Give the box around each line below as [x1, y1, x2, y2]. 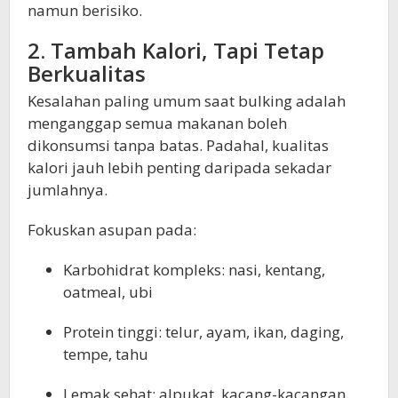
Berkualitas [28, 59, 146, 89]
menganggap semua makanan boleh [28, 113, 287, 134]
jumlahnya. [28, 179, 107, 201]
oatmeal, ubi [63, 282, 153, 303]
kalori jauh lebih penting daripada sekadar [28, 157, 331, 179]
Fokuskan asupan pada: [28, 219, 196, 241]
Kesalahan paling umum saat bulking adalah [28, 91, 346, 112]
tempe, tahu [63, 344, 148, 365]
